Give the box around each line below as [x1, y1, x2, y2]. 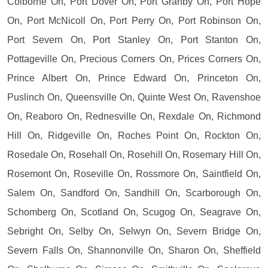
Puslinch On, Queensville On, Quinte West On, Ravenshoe [7, 92, 261, 102]
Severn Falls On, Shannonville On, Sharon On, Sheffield [7, 245, 261, 255]
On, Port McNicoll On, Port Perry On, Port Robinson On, [7, 15, 261, 26]
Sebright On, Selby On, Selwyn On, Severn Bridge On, [7, 226, 261, 236]
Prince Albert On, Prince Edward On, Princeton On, [7, 72, 261, 83]
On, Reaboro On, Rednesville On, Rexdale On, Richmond [7, 111, 261, 121]
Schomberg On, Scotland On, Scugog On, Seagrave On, [7, 206, 261, 217]
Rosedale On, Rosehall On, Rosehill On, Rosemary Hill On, [7, 149, 261, 160]
